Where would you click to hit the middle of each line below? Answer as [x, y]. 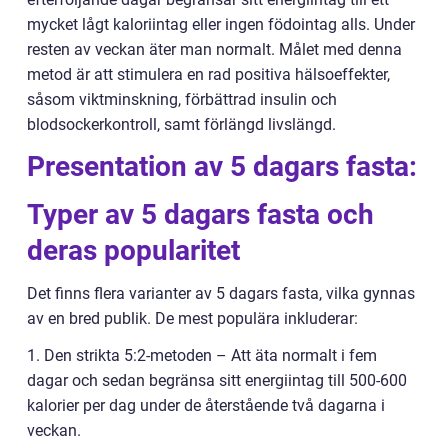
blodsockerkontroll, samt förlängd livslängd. [181, 125]
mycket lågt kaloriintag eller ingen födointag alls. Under [221, 25]
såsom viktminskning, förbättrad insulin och [182, 100]
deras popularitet [133, 251]
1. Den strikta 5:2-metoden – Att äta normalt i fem [202, 356]
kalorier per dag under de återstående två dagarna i [206, 406]
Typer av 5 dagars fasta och [200, 215]
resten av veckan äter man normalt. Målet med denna [214, 50]
